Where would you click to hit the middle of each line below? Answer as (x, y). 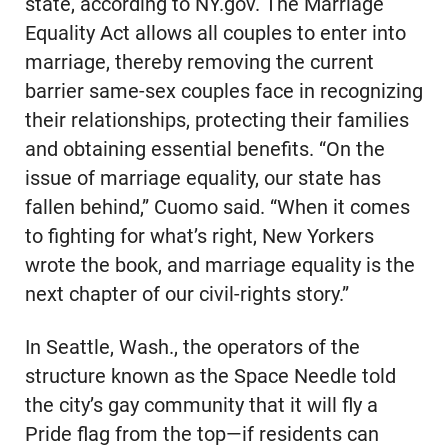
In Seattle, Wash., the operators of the (192, 348)
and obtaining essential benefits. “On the (204, 150)
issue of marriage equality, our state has (202, 179)
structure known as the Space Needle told (210, 377)
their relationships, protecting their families (216, 121)
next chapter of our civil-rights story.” (186, 295)
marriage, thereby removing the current (199, 63)
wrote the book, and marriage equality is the (219, 266)
